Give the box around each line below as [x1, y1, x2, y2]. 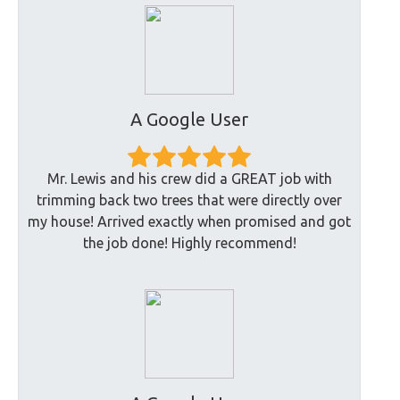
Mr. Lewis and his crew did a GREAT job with [46, 171, 332, 187]
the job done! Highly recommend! [82, 235, 296, 252]
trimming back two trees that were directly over [37, 192, 342, 209]
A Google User [130, 108, 248, 129]
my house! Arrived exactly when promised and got [28, 213, 351, 230]
